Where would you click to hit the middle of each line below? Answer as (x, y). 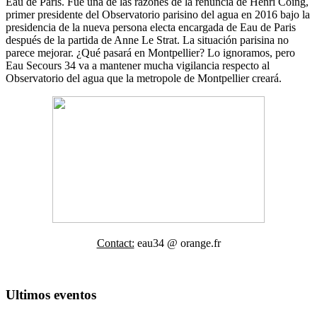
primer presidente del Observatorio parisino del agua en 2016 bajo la (158, 14)
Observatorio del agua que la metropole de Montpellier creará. (145, 78)
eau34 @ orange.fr (177, 243)
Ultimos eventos (51, 294)
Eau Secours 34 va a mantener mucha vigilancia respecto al (138, 65)
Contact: (115, 243)
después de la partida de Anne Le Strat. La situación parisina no (147, 40)
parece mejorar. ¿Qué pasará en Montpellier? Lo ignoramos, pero (150, 52)
